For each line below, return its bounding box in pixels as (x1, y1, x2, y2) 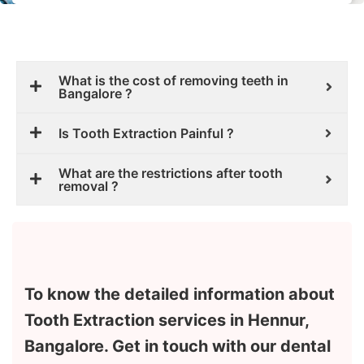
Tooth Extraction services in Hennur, (24, 310, 309, 331)
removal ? (58, 178, 119, 195)
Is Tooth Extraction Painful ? (58, 125, 234, 142)
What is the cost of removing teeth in (58, 72, 288, 89)
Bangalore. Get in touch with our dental (24, 336, 331, 357)
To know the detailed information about (24, 284, 335, 305)
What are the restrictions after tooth (58, 165, 283, 182)
